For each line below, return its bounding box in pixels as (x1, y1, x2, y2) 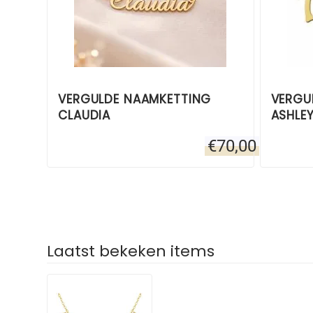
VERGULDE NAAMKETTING (58, 90, 212, 108)
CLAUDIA (58, 106, 111, 124)
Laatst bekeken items (47, 240, 215, 262)
